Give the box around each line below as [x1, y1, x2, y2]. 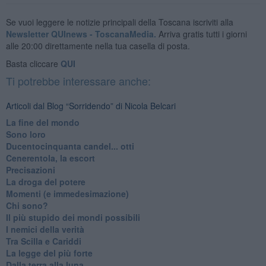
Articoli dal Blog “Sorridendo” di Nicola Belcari [5, 99, 176, 112]
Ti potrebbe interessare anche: [5, 72, 151, 88]
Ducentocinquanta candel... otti [5, 140, 134, 152]
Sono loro [5, 128, 46, 140]
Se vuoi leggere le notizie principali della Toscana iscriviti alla [5, 15, 233, 28]
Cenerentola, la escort [5, 151, 95, 164]
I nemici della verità [5, 223, 84, 235]
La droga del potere [5, 175, 85, 188]
